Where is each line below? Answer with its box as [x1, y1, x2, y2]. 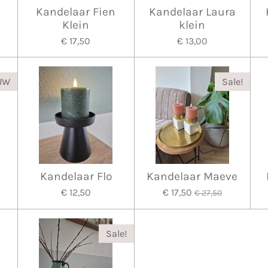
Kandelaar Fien [36, 4, 116, 19]
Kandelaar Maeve [147, 169, 238, 184]
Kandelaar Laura [148, 4, 236, 19]
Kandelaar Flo [39, 169, 112, 184]
